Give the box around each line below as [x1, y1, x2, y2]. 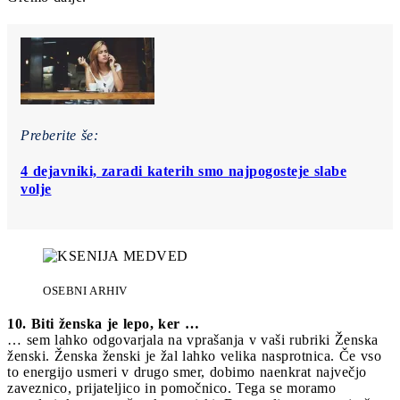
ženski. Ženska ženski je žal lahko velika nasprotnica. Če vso [7, 347, 381, 363]
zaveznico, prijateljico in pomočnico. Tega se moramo [7, 379, 336, 396]
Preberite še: [21, 127, 98, 143]
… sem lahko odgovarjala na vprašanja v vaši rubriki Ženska [7, 331, 379, 347]
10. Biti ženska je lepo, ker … [7, 315, 199, 331]
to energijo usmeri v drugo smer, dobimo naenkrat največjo [7, 363, 367, 379]
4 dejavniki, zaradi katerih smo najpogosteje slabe [21, 162, 346, 179]
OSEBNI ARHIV [43, 283, 128, 297]
